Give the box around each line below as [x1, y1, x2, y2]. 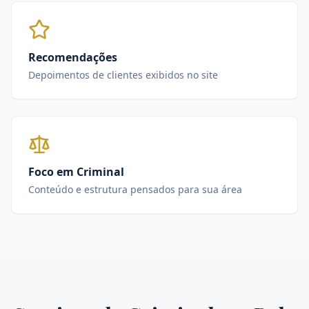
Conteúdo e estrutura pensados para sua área [28, 183, 242, 196]
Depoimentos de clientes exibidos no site [28, 68, 218, 81]
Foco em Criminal [28, 164, 124, 179]
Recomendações [28, 50, 117, 65]
